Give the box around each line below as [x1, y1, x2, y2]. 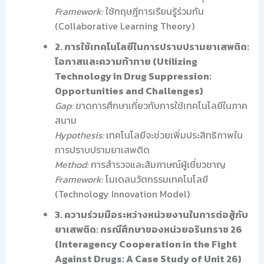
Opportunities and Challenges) [54, 83, 203, 98]
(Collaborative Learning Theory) [54, 18, 194, 33]
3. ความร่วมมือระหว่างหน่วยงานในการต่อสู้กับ [54, 207, 248, 222]
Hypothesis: [54, 127, 104, 142]
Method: [54, 157, 88, 171]
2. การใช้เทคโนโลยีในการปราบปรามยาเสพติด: [54, 39, 249, 54]
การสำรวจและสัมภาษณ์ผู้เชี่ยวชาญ [88, 157, 226, 171]
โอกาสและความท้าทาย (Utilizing [54, 54, 197, 68]
